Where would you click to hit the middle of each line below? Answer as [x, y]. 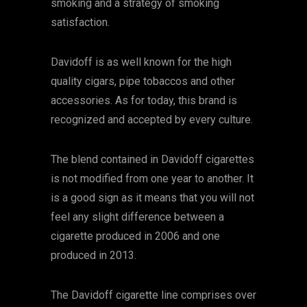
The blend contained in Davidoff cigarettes [152, 159]
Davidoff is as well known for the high [141, 62]
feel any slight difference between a [137, 217]
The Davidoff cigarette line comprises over [153, 295]
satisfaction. [80, 22]
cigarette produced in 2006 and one [135, 236]
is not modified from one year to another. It [152, 179]
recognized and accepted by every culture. [152, 120]
